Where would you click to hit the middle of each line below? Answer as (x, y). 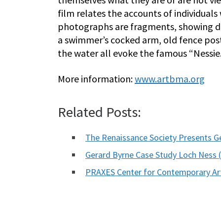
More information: (96, 79)
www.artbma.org (170, 79)
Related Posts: (99, 112)
